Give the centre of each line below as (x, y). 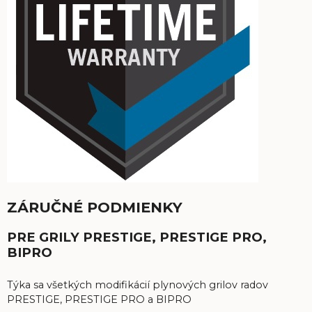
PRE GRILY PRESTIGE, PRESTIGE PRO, (137, 237)
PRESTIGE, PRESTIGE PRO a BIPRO (99, 299)
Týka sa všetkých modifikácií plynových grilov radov (138, 284)
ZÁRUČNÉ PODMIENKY (95, 208)
